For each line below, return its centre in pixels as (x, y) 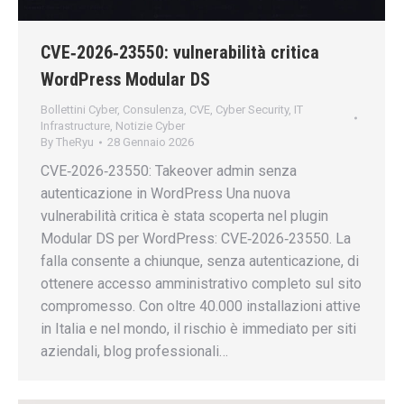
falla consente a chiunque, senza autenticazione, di (200, 262)
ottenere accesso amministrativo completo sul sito (201, 284)
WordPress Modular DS (125, 80)
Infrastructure (75, 126)
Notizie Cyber (150, 126)
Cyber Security (252, 110)
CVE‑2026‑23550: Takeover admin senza (169, 171)
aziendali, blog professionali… (134, 352)
